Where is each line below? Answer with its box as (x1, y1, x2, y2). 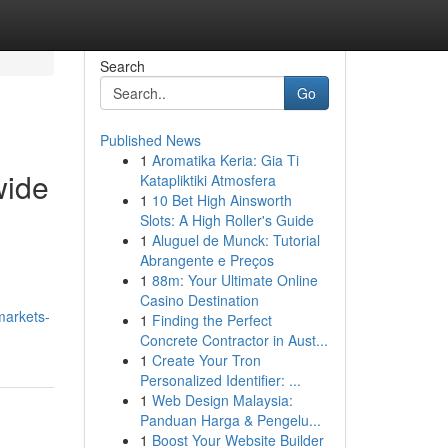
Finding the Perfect (151, 310, 272, 330)
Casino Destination (139, 290, 259, 310)
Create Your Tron (151, 350, 261, 370)
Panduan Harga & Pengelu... (139, 410, 321, 430)
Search (99, 56, 145, 76)
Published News (99, 130, 201, 150)
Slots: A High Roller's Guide (139, 210, 314, 230)
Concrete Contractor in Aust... (139, 330, 328, 350)
